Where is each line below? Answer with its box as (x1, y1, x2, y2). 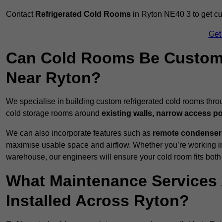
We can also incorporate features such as (6, 129, 153, 138)
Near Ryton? (6, 69, 101, 87)
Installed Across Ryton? (6, 192, 189, 210)
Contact (6, 10, 35, 19)
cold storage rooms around (6, 109, 102, 118)
